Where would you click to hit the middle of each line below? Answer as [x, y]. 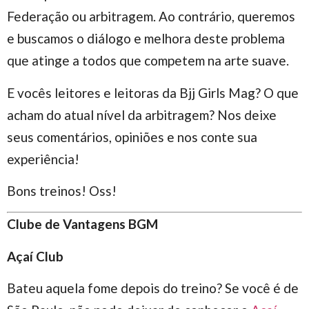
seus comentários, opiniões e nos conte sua [132, 137]
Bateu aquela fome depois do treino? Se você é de [153, 288]
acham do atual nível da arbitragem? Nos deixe [142, 114]
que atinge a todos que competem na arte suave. [148, 61]
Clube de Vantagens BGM [82, 224]
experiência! [43, 159]
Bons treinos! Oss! [62, 190]
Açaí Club [35, 256]
